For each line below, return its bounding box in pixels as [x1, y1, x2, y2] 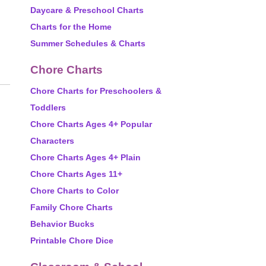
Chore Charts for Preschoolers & [30, 86, 161, 96]
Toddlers [30, 103, 66, 112]
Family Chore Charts [30, 202, 113, 212]
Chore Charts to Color [30, 186, 119, 195]
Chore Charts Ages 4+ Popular [30, 119, 152, 129]
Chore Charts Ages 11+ [30, 169, 122, 179]
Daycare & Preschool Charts [30, 5, 144, 15]
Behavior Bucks [30, 219, 94, 229]
